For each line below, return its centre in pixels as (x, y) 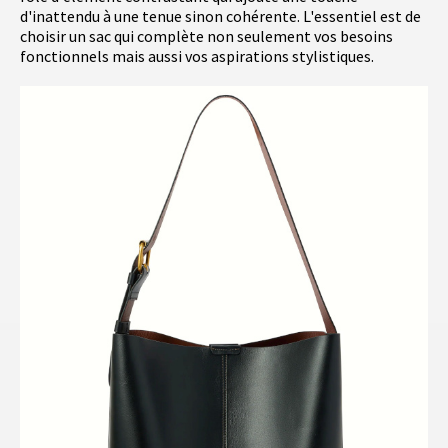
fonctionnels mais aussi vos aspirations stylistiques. (197, 56)
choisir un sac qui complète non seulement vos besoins (206, 36)
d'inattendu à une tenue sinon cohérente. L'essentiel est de (220, 16)
